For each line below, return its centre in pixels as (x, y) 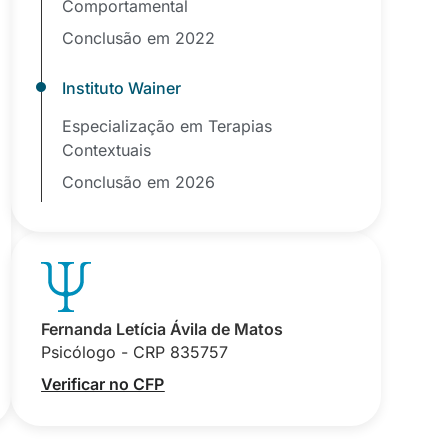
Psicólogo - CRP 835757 (135, 352)
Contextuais (107, 150)
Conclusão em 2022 (139, 38)
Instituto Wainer (122, 88)
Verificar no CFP (103, 384)
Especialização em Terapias (167, 126)
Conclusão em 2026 (139, 182)
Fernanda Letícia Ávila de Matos (162, 329)
